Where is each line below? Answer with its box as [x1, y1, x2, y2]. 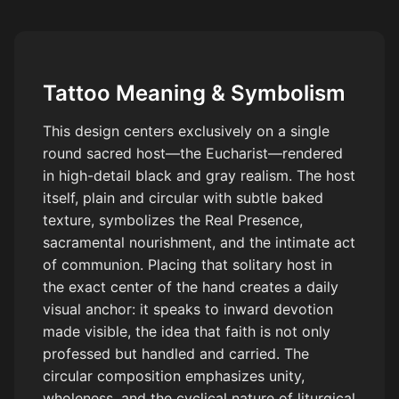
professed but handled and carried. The [43, 344, 309, 362]
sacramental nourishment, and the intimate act [43, 232, 355, 251]
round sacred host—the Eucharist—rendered [43, 143, 343, 162]
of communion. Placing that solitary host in [43, 255, 332, 273]
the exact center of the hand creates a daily [43, 277, 338, 296]
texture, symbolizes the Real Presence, [43, 210, 303, 229]
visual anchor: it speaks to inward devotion [43, 299, 333, 318]
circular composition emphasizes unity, [43, 366, 305, 385]
